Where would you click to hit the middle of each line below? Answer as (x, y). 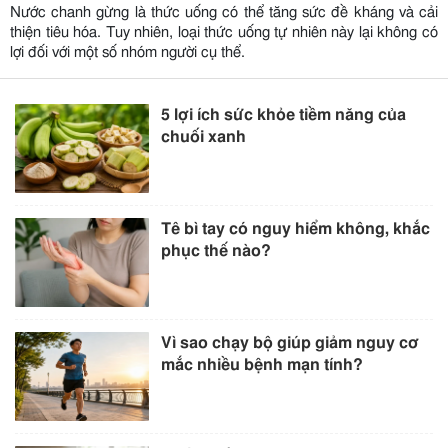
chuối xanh (204, 136)
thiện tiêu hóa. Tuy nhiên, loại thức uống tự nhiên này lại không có (224, 32)
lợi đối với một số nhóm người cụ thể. (127, 52)
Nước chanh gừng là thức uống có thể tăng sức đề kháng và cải (224, 12)
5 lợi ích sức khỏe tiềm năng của (284, 114)
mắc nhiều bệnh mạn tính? (262, 364)
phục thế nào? (216, 250)
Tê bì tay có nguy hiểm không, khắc (296, 228)
